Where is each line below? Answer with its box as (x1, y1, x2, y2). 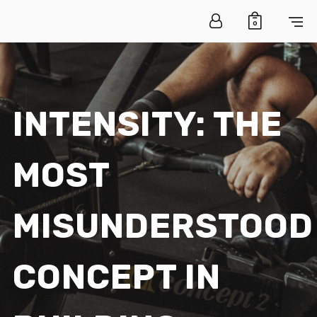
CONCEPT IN (12, 257, 221, 297)
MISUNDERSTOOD (12, 206, 313, 246)
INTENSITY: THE (12, 104, 282, 144)
